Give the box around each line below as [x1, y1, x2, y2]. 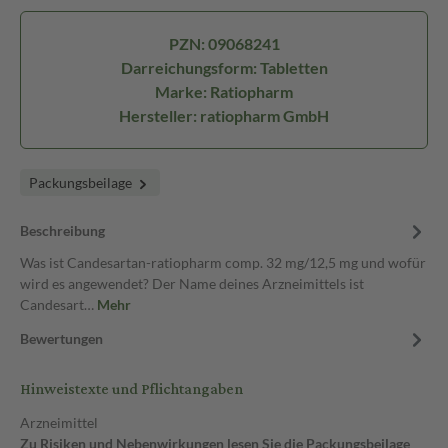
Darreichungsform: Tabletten [120, 58, 328, 77]
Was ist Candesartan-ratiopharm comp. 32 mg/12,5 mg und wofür [20, 254, 426, 271]
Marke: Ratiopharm [155, 82, 293, 101]
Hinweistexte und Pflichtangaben [20, 375, 243, 404]
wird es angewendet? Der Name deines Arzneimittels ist [20, 275, 364, 292]
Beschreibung [20, 222, 105, 239]
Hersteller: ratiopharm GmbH [119, 106, 329, 125]
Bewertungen [20, 330, 103, 347]
